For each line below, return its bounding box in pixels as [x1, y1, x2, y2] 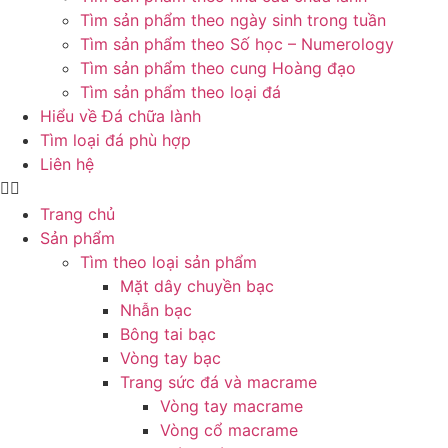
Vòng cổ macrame [160, 420, 298, 440]
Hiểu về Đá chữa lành [40, 106, 201, 126]
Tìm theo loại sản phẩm [80, 252, 257, 272]
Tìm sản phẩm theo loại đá [80, 82, 281, 102]
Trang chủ [40, 204, 115, 224]
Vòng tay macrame [160, 396, 303, 416]
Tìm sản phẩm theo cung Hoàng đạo [80, 58, 356, 78]
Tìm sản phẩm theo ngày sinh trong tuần [80, 10, 386, 30]
